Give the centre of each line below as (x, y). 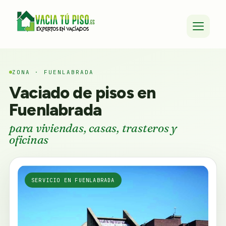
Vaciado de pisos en (82, 93)
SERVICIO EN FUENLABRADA (73, 180)
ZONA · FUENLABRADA (53, 72)
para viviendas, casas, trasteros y (93, 128)
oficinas (29, 140)
